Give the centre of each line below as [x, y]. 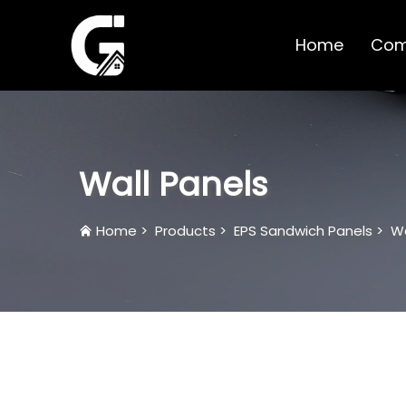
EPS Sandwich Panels [303, 230]
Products [185, 230]
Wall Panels [173, 184]
